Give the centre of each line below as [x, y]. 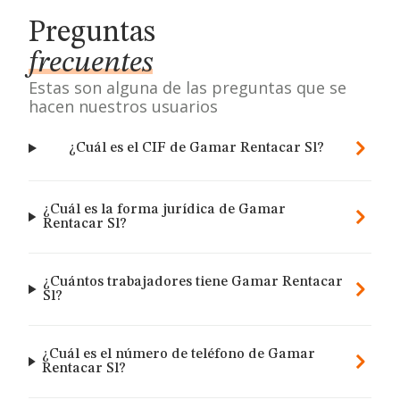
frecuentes [91, 63]
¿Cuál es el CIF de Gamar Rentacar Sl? [197, 148]
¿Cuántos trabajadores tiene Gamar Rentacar [193, 282]
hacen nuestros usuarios [123, 106]
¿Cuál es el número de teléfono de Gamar [179, 354]
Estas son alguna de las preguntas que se [187, 87]
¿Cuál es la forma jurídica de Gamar [165, 210]
